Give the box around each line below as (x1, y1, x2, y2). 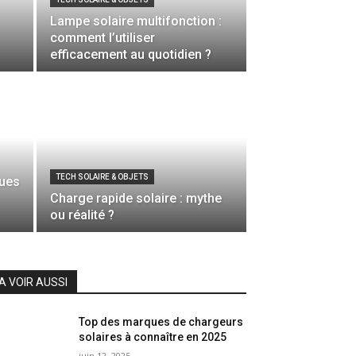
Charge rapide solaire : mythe (50, 191, 222, 207)
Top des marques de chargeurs (79, 315, 244, 329)
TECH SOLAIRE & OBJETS (56, 172, 149, 182)
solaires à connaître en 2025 (79, 331, 227, 344)
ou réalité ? (50, 207, 114, 223)
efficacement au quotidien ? (50, 47, 211, 63)
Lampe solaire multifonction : (50, 14, 222, 29)
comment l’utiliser (50, 30, 155, 46)
